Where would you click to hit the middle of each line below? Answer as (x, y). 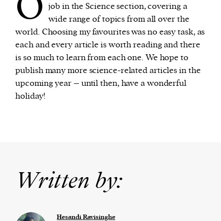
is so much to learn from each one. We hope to (102, 57)
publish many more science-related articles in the (108, 70)
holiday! (30, 96)
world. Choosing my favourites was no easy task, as (110, 32)
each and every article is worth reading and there (108, 45)
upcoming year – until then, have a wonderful (101, 83)
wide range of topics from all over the (119, 19)
